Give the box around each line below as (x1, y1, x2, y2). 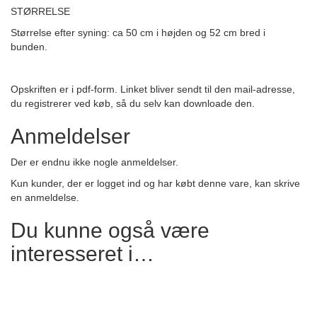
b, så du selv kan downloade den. (105, 97, 258, 109)
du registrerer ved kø (11, 97, 105, 109)
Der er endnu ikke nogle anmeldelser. (11, 156, 178, 168)
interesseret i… (11, 241, 154, 265)
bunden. (11, 40, 50, 52)
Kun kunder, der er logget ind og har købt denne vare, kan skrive (11, 177, 300, 189)
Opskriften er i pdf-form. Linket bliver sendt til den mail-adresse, (11, 83, 295, 95)
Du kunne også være (11, 218, 209, 242)
